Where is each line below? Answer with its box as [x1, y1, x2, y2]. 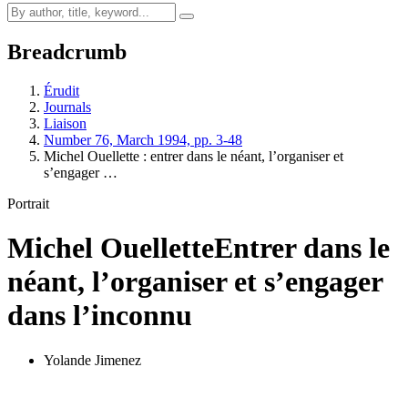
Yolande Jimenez [44, 352, 141, 368]
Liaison [44, 115, 87, 131]
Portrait [7, 195, 49, 211]
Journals [44, 98, 91, 115]
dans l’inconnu [7, 299, 192, 332]
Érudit [44, 82, 79, 98]
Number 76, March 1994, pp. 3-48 [44, 131, 242, 148]
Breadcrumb [7, 39, 127, 64]
